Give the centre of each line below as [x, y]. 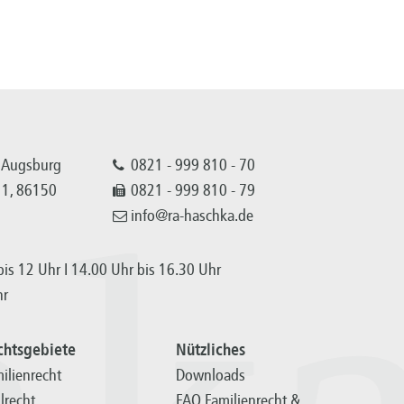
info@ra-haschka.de [193, 216]
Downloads [210, 376]
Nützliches [210, 350]
